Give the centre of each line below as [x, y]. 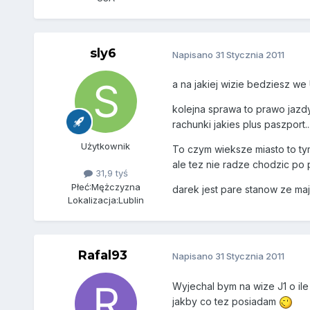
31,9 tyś [110, 173]
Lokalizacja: [93, 200]
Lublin [131, 200]
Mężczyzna [116, 186]
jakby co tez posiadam [225, 301]
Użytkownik [106, 146]
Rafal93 [103, 255]
